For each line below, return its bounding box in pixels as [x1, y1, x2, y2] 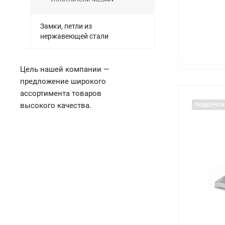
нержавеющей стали [40, 32, 108, 40]
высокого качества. [20, 101, 91, 110]
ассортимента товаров [20, 89, 101, 98]
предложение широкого [20, 77, 106, 86]
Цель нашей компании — [20, 65, 109, 74]
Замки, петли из [40, 22, 92, 30]
